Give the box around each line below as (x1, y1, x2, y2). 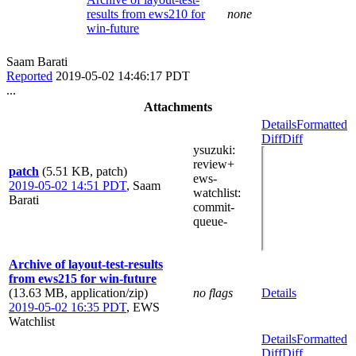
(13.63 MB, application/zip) (9, 285, 148, 300)
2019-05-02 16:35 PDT (9, 300, 126, 314)
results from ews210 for (87, 6, 205, 21)
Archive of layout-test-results (9, 257, 163, 271)
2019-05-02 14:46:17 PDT (56, 68, 190, 83)
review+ (193, 157, 234, 171)
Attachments (144, 99, 212, 114)
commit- (193, 199, 234, 214)
